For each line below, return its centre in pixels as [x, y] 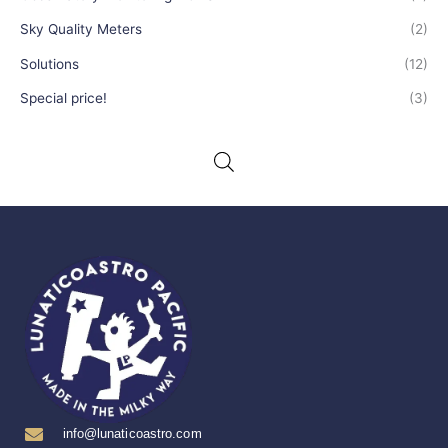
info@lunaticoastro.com [132, 433]
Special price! [63, 97]
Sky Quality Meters [81, 29]
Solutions [49, 63]
